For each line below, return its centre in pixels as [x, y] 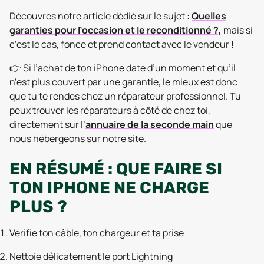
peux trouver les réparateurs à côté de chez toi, [110, 110]
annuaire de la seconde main [150, 124]
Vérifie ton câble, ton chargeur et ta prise [97, 233]
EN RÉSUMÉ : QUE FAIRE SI [116, 169]
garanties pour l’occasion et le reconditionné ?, [115, 30]
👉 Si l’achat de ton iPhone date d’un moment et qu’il [123, 68]
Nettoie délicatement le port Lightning [91, 256]
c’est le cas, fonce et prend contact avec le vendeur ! [122, 44]
